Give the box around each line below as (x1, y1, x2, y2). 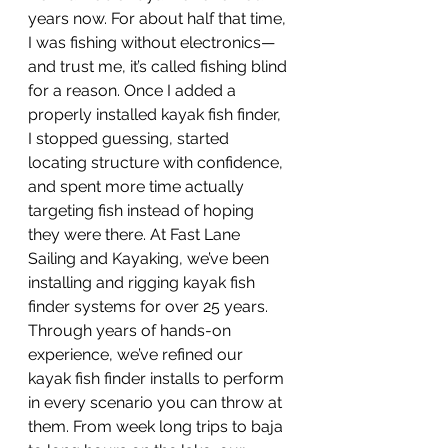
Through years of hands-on (28, 321, 235, 341)
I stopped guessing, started (28, 129, 233, 149)
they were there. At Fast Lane (28, 225, 244, 245)
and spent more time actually (28, 177, 248, 197)
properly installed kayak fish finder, (28, 105, 285, 125)
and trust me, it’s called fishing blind (28, 57, 291, 77)
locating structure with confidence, (28, 153, 287, 173)
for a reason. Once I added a (28, 81, 240, 101)
